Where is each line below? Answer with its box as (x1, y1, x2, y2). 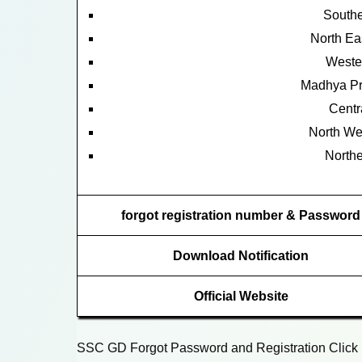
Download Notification (173, 248, 309, 263)
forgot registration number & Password (121, 208, 360, 222)
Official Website (193, 288, 288, 303)
